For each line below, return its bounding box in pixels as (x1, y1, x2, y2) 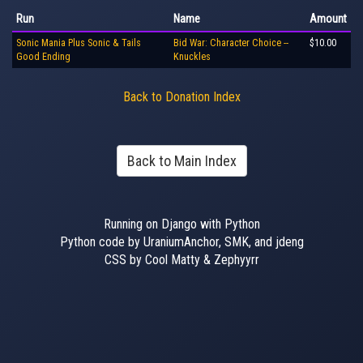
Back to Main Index (126, 152, 237, 169)
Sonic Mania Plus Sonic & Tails (16, 37, 141, 49)
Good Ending (16, 51, 70, 62)
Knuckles (173, 51, 211, 62)
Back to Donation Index (122, 89, 241, 105)
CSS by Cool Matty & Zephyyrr (104, 252, 259, 267)
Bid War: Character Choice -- (173, 37, 288, 49)
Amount (310, 12, 347, 25)
